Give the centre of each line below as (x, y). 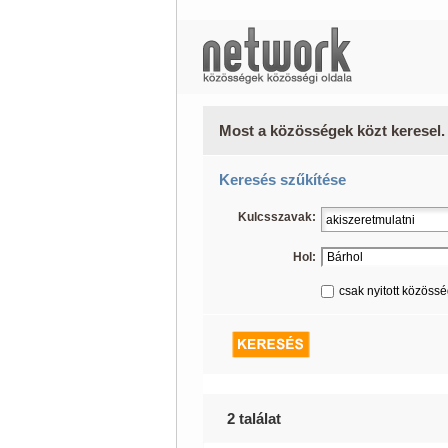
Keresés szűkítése (282, 179)
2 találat (253, 418)
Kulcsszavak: (276, 217)
